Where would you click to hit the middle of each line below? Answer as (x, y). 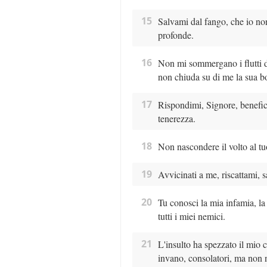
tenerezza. (176, 119)
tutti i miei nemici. (191, 216)
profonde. (176, 35)
